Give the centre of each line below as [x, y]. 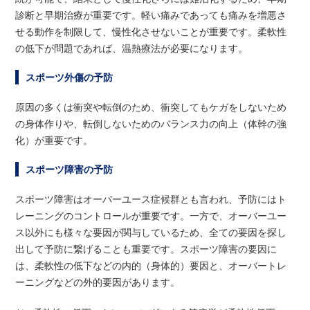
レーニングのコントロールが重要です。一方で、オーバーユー [151, 215]
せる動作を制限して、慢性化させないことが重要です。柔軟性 [151, 31]
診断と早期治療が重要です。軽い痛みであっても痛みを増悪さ [151, 14]
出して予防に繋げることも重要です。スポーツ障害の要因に [146, 248]
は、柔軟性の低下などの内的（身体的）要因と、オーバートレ [151, 265]
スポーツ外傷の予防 [70, 76]
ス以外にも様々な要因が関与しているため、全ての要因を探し [151, 231]
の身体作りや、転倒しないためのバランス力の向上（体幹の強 [151, 123]
